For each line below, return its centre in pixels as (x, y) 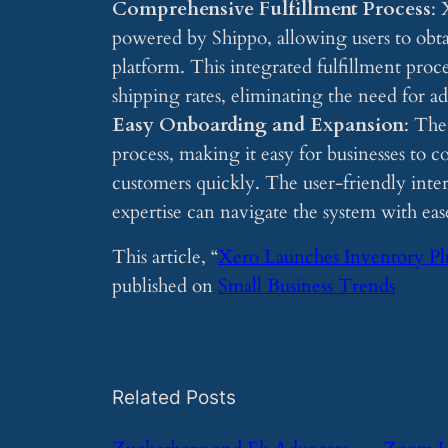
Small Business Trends (306, 285)
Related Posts (174, 397)
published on (165, 285)
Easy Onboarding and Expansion (258, 124)
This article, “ (165, 256)
